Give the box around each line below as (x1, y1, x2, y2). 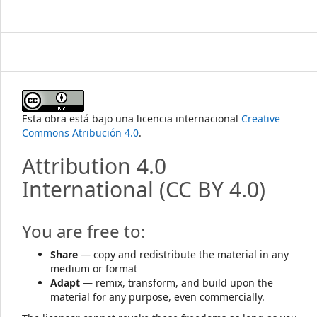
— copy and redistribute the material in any (78, 248, 289, 261)
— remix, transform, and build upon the (80, 276, 273, 289)
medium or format (50, 262, 137, 275)
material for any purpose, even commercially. (50, 290, 265, 304)
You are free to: (22, 219, 145, 243)
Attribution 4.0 (22, 151, 166, 180)
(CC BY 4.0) (159, 175, 265, 204)
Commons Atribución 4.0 (22, 126, 139, 139)
